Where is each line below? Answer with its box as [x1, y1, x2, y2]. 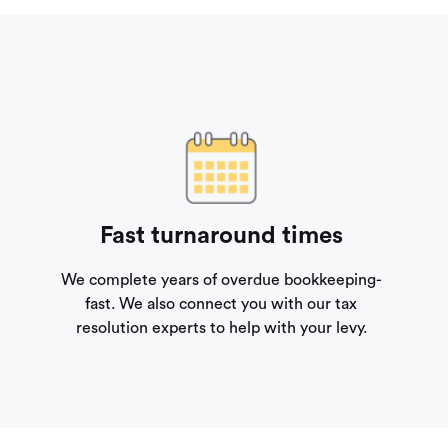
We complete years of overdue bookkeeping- [60, 272, 382, 289]
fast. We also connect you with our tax [85, 296, 358, 313]
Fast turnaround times [99, 224, 343, 249]
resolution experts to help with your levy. [75, 320, 367, 337]
